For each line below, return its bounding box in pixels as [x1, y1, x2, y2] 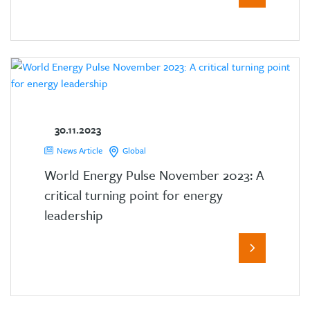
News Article [57, 144, 102, 157]
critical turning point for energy [44, 185, 223, 204]
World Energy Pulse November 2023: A [44, 165, 264, 184]
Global [122, 144, 146, 157]
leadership [44, 205, 103, 224]
